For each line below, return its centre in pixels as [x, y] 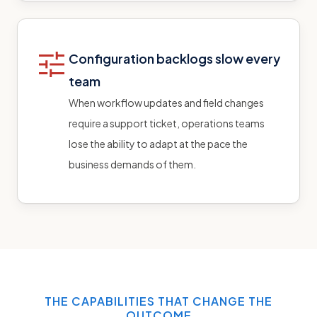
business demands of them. [132, 164]
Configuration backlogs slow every [174, 58]
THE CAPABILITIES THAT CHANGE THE [158, 301]
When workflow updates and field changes [166, 102]
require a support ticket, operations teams [167, 123]
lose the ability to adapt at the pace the [158, 143]
